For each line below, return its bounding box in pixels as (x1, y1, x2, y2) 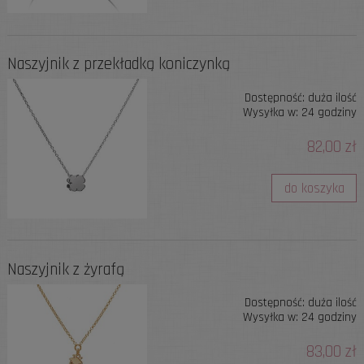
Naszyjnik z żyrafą (6, 258, 124, 280)
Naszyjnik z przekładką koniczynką (6, 53, 230, 75)
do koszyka (284, 179, 344, 197)
